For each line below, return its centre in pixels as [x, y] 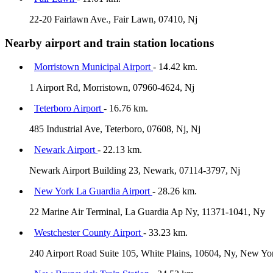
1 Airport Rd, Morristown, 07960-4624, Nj [112, 87]
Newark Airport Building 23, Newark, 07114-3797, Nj [135, 170]
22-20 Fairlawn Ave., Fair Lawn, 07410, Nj [113, 19]
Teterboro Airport [69, 108]
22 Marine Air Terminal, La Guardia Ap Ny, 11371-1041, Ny [147, 211]
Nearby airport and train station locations [109, 43]
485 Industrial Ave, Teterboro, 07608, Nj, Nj [115, 129]
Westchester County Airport [89, 232]
